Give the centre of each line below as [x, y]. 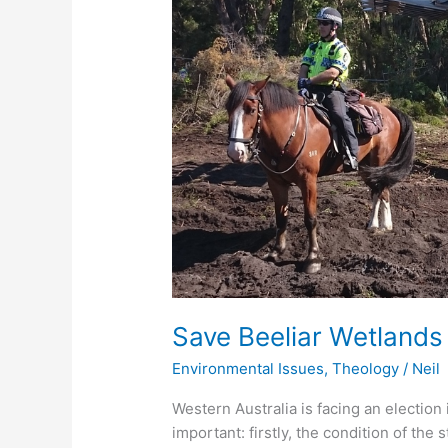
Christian [203, 14]
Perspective [214, 38]
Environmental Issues [248, 369]
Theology [366, 369]
